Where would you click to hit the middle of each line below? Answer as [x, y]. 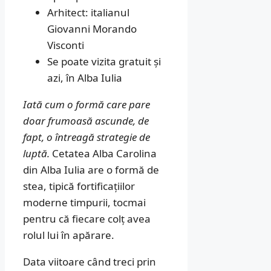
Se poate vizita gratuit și [104, 62]
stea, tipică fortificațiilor [79, 186]
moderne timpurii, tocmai [84, 203]
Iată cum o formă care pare [87, 105]
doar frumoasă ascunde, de [86, 121]
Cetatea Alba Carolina [103, 154]
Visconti [66, 45]
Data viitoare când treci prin [90, 262]
